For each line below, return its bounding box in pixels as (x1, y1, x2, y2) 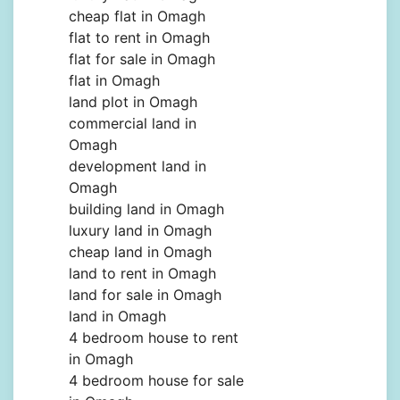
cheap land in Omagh (69, 243, 212, 262)
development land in (69, 157, 206, 176)
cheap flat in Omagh (69, 7, 205, 26)
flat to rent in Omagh (69, 29, 210, 47)
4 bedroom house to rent (69, 329, 238, 347)
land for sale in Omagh (69, 286, 221, 304)
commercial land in (69, 114, 196, 133)
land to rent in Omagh (69, 264, 216, 283)
